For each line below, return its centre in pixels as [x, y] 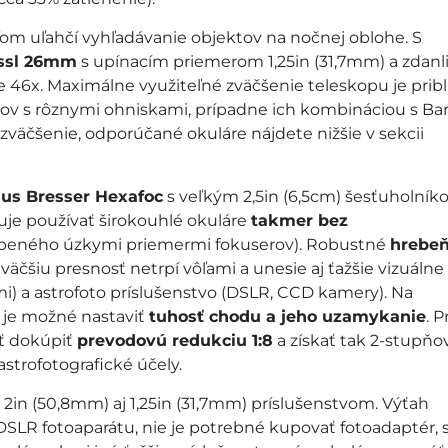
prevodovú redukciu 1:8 [174, 340]
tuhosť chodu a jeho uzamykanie [287, 316]
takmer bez [299, 220]
